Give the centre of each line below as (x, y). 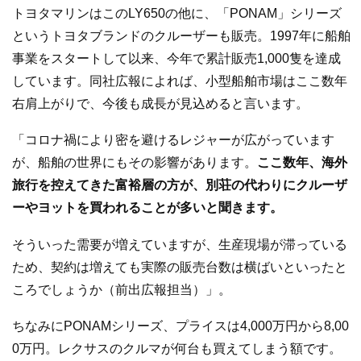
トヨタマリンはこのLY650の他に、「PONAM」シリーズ (177, 13)
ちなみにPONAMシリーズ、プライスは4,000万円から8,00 (180, 326)
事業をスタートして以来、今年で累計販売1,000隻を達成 (176, 58)
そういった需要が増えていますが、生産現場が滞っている (180, 244)
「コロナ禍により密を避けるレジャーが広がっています (173, 140)
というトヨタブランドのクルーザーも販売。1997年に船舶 (181, 35)
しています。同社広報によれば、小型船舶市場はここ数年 (180, 81)
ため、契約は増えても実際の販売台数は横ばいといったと (180, 267)
